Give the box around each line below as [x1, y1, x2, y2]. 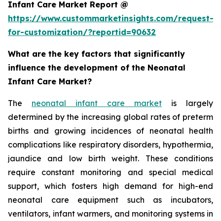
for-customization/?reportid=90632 [8, 27, 156, 37]
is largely [162, 98, 213, 109]
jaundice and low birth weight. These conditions [8, 153, 213, 164]
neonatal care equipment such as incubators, [8, 195, 213, 205]
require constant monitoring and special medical [8, 167, 213, 178]
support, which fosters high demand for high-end [8, 181, 213, 191]
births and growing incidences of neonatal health [8, 126, 213, 136]
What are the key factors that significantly [8, 49, 185, 59]
